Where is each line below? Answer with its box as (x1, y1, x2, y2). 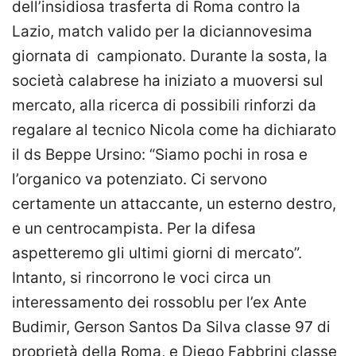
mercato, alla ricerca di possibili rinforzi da (12, 96, 316, 115)
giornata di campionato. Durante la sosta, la (12, 47, 327, 66)
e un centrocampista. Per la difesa (12, 219, 256, 238)
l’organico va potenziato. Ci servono (12, 170, 267, 189)
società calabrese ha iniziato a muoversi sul (12, 72, 323, 91)
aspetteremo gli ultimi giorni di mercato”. (12, 244, 302, 263)
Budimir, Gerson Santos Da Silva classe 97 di (12, 318, 331, 337)
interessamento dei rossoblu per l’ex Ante (12, 293, 307, 312)
